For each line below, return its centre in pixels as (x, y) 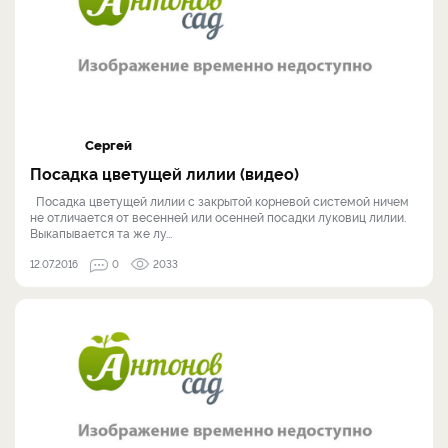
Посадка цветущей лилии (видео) (164, 173)
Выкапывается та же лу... (101, 233)
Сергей (108, 144)
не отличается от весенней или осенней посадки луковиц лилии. (218, 217)
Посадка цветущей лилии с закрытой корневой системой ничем (219, 201)
